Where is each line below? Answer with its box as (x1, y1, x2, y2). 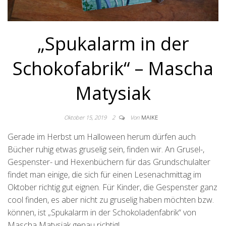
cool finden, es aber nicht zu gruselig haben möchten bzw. (8, 194, 214, 206)
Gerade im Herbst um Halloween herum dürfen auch (8, 131, 196, 143)
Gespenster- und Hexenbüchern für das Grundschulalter (8, 156, 210, 168)
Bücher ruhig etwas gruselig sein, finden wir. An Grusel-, (8, 144, 204, 155)
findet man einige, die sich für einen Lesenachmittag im (8, 169, 201, 181)
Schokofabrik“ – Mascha (13, 56, 213, 81)
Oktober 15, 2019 (64, 114, 108, 122)
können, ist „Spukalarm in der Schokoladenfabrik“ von (8, 207, 196, 218)
